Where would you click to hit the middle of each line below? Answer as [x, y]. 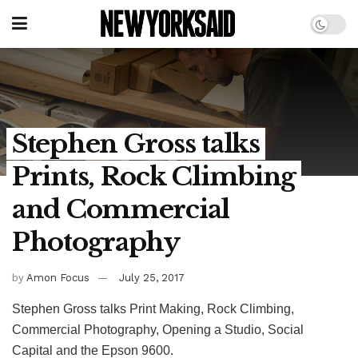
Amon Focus [58, 277]
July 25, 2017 [152, 277]
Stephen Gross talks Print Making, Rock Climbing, [153, 308]
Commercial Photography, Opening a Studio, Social [158, 329]
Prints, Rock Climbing [154, 177]
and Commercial [121, 209]
